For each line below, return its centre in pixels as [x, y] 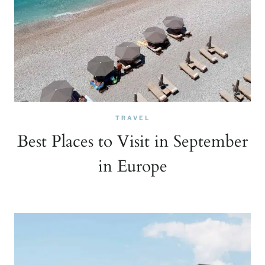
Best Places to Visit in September [132, 141]
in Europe [132, 166]
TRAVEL [132, 118]
